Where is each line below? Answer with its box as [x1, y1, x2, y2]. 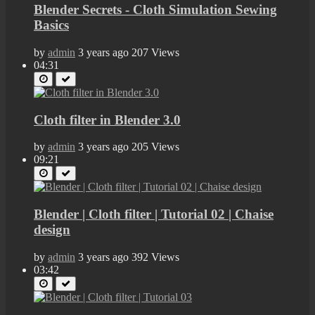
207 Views [131, 46, 179, 58]
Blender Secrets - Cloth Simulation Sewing [34, 2, 277, 18]
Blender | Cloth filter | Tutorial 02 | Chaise [34, 206, 274, 221]
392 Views [131, 250, 179, 263]
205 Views [131, 141, 179, 153]
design [34, 221, 70, 237]
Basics [34, 18, 69, 33]
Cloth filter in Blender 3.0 [34, 112, 181, 127]
